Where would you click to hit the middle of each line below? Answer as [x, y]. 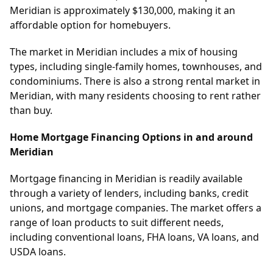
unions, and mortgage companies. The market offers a [136, 208]
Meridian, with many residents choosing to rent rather [135, 96]
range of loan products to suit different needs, [117, 223]
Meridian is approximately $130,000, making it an [122, 11]
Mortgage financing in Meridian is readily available [126, 179]
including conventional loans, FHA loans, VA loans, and [134, 237]
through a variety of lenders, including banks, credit [129, 193]
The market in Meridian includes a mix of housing [124, 52]
